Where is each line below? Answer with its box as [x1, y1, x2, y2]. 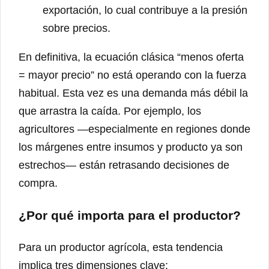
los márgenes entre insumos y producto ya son [19, 141, 243, 154]
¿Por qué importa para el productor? [19, 208, 241, 223]
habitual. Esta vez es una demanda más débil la [19, 87, 248, 100]
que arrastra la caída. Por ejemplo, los [19, 105, 201, 118]
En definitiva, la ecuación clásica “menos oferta [19, 51, 244, 64]
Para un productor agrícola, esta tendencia [19, 241, 223, 254]
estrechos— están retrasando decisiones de [19, 159, 229, 172]
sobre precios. [43, 22, 110, 35]
